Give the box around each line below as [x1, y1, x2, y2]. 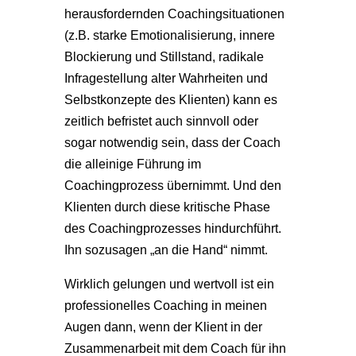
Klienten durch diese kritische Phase [64, 198, 270, 215]
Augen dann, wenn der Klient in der [64, 318, 262, 335]
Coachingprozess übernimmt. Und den [64, 176, 281, 193]
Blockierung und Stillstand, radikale [64, 48, 264, 64]
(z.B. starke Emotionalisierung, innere [64, 26, 275, 43]
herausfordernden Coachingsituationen [64, 5, 284, 21]
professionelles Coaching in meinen [64, 296, 267, 313]
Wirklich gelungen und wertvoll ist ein [64, 275, 274, 292]
